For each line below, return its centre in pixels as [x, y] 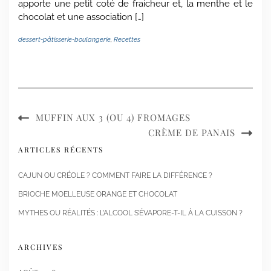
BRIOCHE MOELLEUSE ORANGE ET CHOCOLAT [98, 194]
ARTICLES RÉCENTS [61, 150]
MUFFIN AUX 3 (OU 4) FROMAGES [113, 118]
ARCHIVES [41, 247]
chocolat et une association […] [81, 17]
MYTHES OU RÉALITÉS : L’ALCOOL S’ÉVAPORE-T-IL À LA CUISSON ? [130, 213]
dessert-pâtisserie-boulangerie [64, 40]
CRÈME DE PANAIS [192, 133]
